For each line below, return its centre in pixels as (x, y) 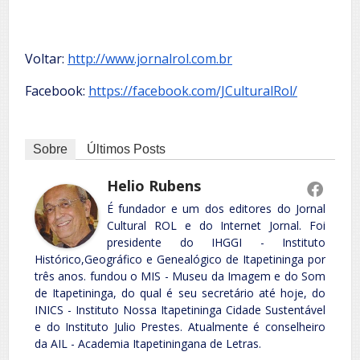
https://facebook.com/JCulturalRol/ (193, 91)
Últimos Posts (126, 149)
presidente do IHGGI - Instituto (216, 242)
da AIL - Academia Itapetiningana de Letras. (148, 343)
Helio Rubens (154, 185)
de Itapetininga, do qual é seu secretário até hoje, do (180, 292)
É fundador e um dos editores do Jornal (216, 208)
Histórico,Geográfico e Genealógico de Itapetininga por (180, 259)
